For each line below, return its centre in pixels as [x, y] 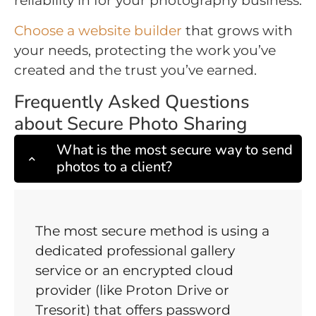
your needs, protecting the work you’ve [145, 51]
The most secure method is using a [152, 231]
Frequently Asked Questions [132, 102]
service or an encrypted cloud [134, 271]
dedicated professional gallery [135, 251]
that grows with [237, 31]
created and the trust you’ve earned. [135, 71]
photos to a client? [114, 167]
